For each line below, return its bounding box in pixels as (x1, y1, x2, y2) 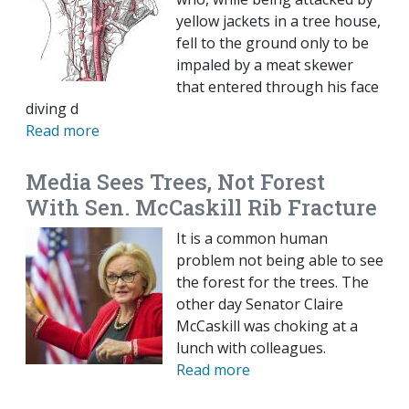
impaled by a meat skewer (176, 55, 353, 76)
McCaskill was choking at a (176, 316, 358, 337)
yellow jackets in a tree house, (176, 11, 381, 32)
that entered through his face (176, 77, 379, 98)
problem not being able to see (176, 250, 383, 271)
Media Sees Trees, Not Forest (26, 167, 325, 196)
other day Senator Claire (176, 294, 343, 315)
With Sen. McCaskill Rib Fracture (26, 193, 377, 222)
